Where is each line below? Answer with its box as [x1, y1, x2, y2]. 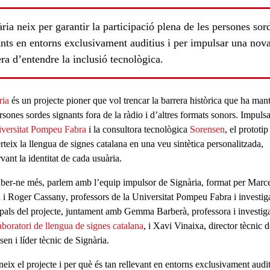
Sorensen [189, 124, 225, 135]
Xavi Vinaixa [152, 221, 204, 231]
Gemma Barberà [124, 206, 187, 217]
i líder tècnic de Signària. [14, 235, 109, 246]
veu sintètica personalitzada [157, 139, 261, 149]
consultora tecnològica [102, 124, 190, 135]
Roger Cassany [7, 192, 66, 202]
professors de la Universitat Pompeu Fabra [67, 192, 231, 202]
